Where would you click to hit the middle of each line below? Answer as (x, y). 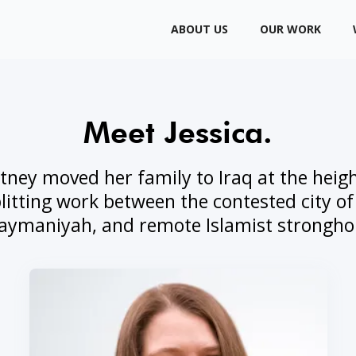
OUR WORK (291, 29)
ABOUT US (200, 29)
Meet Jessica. (178, 132)
